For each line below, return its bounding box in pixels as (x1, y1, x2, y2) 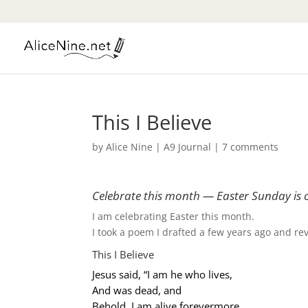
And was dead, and (92, 283, 182, 297)
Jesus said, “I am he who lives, (92, 267, 233, 281)
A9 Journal (164, 140, 212, 153)
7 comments (222, 140, 279, 153)
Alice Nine (106, 140, 153, 153)
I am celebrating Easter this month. (92, 210, 255, 223)
